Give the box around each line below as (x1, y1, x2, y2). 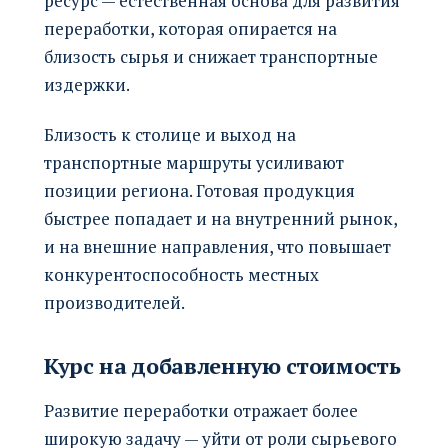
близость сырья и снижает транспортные (44, 44, 378, 68)
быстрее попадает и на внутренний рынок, (44, 206, 397, 230)
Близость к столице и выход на (44, 122, 296, 146)
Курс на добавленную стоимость (44, 350, 401, 380)
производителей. (44, 290, 185, 314)
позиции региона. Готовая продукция (44, 178, 355, 202)
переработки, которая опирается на (44, 16, 337, 40)
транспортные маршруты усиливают (44, 150, 344, 174)
